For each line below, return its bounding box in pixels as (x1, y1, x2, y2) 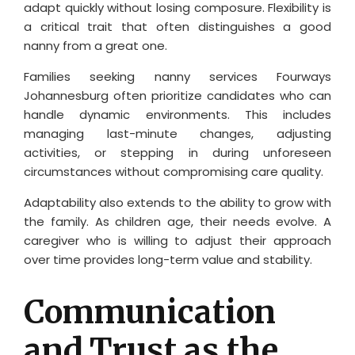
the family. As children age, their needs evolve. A (24, 212, 331, 230)
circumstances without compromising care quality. (24, 162, 323, 180)
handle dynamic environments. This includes (24, 105, 331, 123)
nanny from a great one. (24, 36, 167, 54)
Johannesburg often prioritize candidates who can (24, 86, 331, 104)
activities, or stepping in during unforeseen (24, 143, 331, 161)
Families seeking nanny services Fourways (24, 67, 331, 85)
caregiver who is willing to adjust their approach (24, 231, 331, 249)
